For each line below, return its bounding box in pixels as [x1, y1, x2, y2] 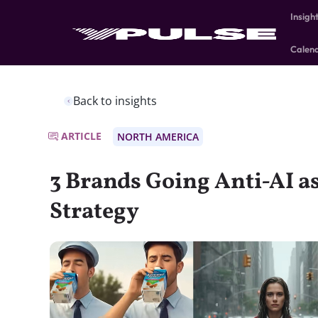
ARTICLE [61, 129, 102, 143]
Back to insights [73, 93, 157, 109]
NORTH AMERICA [117, 130, 199, 143]
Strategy [50, 197, 139, 228]
